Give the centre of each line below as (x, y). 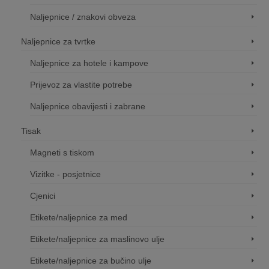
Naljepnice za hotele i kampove (89, 63)
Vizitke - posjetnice (65, 174)
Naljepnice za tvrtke (58, 41)
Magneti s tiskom (62, 152)
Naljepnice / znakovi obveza (83, 17)
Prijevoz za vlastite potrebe (81, 84)
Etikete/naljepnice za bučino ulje (91, 260)
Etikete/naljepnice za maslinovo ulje (97, 239)
